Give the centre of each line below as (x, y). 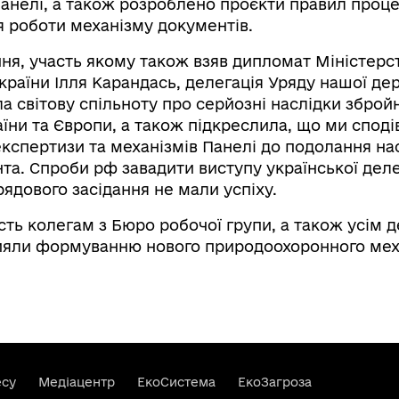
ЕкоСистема (176, 382)
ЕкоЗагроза (275, 382)
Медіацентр (77, 382)
